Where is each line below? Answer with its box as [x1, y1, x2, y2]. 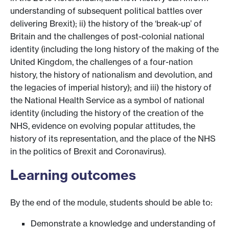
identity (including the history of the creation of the [10, 107, 203, 118]
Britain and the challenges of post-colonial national [10, 31, 204, 41]
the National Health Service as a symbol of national [10, 95, 204, 105]
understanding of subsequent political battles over [10, 5, 202, 16]
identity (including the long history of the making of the [10, 43, 219, 54]
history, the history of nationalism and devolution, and [10, 69, 213, 80]
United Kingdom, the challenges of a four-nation [10, 56, 193, 67]
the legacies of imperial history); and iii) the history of [10, 82, 212, 93]
